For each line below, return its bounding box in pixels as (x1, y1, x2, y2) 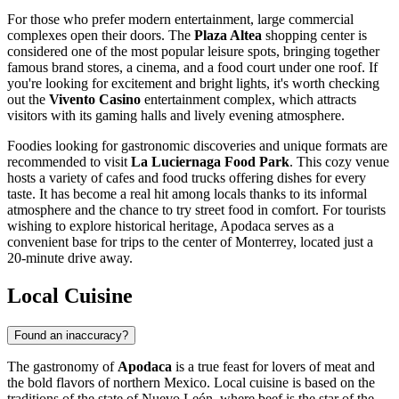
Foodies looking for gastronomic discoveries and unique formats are (7, 138, 387, 154)
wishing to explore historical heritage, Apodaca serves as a (7, 218, 334, 234)
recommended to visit (7, 154, 131, 170)
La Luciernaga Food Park (131, 154, 289, 170)
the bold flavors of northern (7, 374, 164, 390)
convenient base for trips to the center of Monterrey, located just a (7, 234, 373, 250)
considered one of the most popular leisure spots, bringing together (7, 44, 379, 60)
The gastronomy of (7, 358, 118, 374)
